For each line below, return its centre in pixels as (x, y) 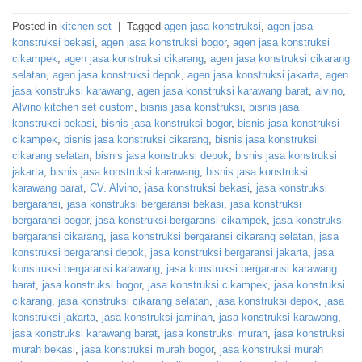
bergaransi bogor (51, 221)
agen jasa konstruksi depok (117, 75)
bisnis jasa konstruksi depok (162, 156)
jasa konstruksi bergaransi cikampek (181, 221)
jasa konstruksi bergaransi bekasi (145, 204)
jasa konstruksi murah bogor (147, 350)
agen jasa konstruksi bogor (164, 43)
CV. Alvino (114, 188)
